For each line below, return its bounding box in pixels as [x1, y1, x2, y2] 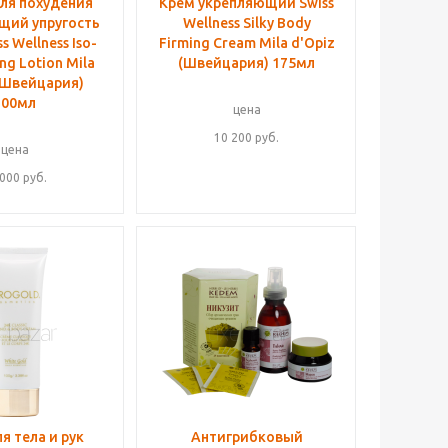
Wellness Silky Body [182, 15, 311, 31]
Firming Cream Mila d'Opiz [158, 35, 335, 51]
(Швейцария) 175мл [178, 55, 315, 71]
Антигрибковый [190, 429, 303, 445]
